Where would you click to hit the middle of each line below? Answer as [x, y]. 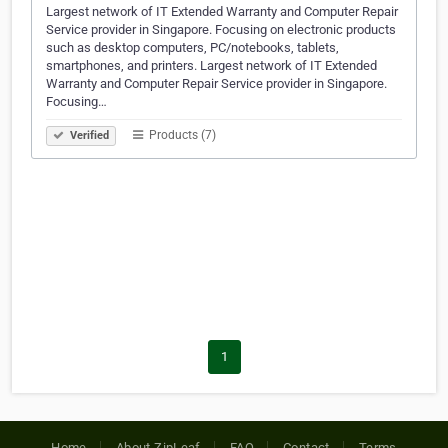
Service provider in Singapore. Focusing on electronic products [221, 30]
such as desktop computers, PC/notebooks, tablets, [192, 48]
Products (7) [181, 135]
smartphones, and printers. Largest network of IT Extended [211, 66]
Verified [88, 136]
